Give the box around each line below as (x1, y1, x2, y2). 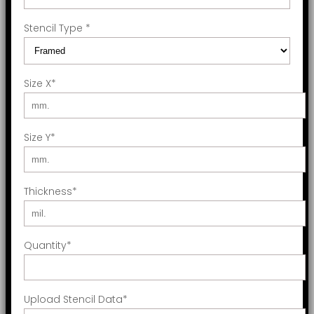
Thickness (24, 184, 72, 198)
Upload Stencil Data (24, 292, 123, 306)
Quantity (24, 238, 67, 252)
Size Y (24, 130, 50, 144)
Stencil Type (24, 20, 86, 35)
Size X (24, 76, 51, 90)
